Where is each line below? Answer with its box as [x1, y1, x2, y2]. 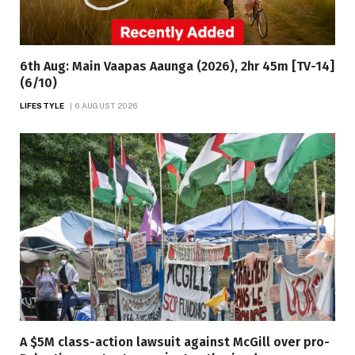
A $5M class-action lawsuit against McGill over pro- [20, 334, 330, 350]
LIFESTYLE [20, 101, 64, 111]
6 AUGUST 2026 [75, 101, 138, 111]
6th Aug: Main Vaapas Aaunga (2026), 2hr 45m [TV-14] [20, 59, 334, 74]
